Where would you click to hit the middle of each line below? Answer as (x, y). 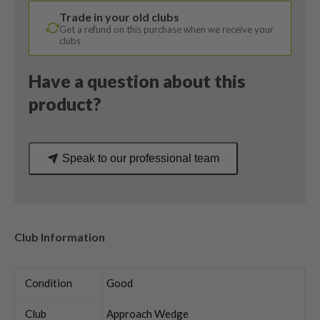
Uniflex (46, 24)
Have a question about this (137, 81)
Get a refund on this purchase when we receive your (166, 29)
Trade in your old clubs (119, 16)
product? (65, 104)
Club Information (60, 236)
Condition (49, 282)
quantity (49, 41)
